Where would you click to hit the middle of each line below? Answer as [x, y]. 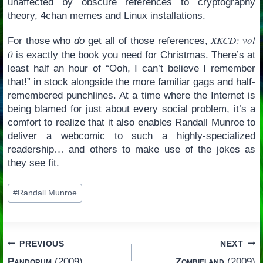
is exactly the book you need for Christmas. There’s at [134, 55]
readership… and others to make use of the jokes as [131, 150]
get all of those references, [148, 41]
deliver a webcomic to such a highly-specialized [131, 136]
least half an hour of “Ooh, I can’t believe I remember [131, 69]
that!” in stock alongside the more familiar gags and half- [131, 82]
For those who [41, 41]
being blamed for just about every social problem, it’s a [131, 109]
